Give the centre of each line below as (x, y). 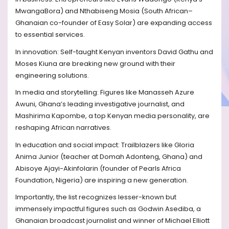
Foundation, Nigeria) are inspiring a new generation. (102, 180)
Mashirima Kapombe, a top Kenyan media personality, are (112, 116)
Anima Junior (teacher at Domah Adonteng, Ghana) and (109, 156)
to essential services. (50, 35)
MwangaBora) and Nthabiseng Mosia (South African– (104, 11)
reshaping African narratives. (63, 128)
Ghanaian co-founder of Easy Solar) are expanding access (114, 23)
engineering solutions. (52, 75)
